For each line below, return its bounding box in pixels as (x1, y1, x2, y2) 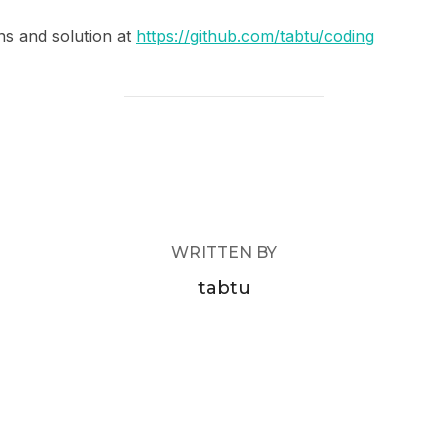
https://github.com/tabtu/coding (136, 25, 374, 46)
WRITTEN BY (171, 242, 277, 262)
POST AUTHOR (161, 145, 287, 165)
